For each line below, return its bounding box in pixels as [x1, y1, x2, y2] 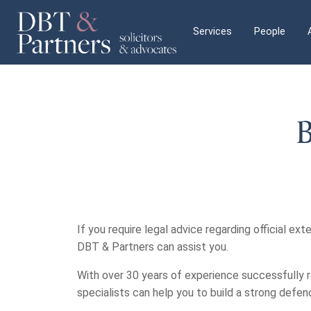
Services [193, 26, 232, 38]
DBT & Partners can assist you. [77, 240, 228, 253]
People [254, 26, 285, 38]
